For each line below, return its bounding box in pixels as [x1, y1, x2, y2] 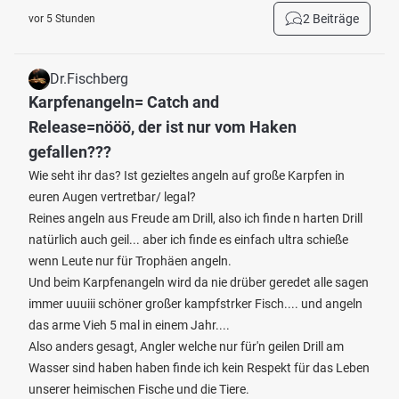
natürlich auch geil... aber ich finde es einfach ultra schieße [28, 232, 348, 247]
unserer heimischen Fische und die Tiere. [28, 382, 249, 396]
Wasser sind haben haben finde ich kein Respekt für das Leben [28, 361, 370, 375]
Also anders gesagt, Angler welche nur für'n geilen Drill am [28, 339, 344, 354]
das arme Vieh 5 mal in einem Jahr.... [28, 318, 230, 332]
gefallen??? [28, 142, 111, 161]
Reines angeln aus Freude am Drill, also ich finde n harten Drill [28, 211, 362, 225]
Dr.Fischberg [50, 70, 128, 87]
